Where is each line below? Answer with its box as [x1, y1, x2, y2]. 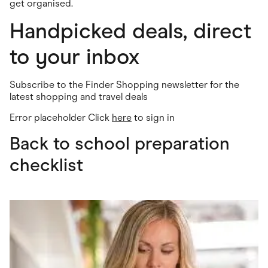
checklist [10, 153, 83, 176]
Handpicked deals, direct [10, 17, 251, 44]
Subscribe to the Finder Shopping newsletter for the [10, 78, 239, 90]
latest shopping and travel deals [10, 90, 148, 102]
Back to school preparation [10, 132, 230, 154]
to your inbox [10, 43, 139, 70]
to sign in [132, 111, 175, 123]
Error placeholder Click [10, 111, 112, 123]
